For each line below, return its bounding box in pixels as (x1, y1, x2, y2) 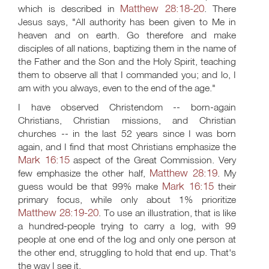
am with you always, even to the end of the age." (18, 82, 218, 94)
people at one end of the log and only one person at (18, 233, 236, 245)
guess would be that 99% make (18, 180, 162, 192)
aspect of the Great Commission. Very (69, 154, 237, 166)
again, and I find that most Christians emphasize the (18, 141, 236, 153)
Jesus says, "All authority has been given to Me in (18, 16, 236, 28)
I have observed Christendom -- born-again (18, 101, 236, 113)
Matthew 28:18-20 (120, 2, 205, 14)
